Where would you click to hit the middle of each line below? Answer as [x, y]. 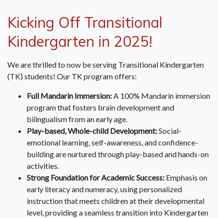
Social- [169, 131]
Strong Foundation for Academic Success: [96, 178]
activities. [43, 166]
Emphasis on [186, 178]
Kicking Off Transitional [85, 23]
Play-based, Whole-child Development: [92, 131]
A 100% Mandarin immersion [161, 96]
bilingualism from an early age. [77, 119]
